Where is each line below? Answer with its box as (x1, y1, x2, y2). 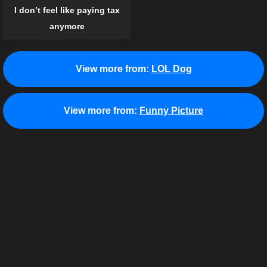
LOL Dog (151, 64, 192, 74)
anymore (49, 21, 85, 32)
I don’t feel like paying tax (14, 5, 120, 15)
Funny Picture (139, 105, 203, 116)
